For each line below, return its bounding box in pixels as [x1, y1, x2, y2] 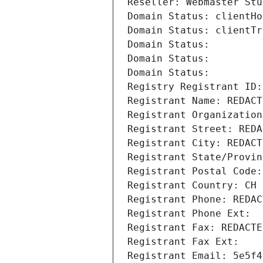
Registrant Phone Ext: [127, 208, 251, 220]
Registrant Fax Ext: [127, 236, 239, 248]
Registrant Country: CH [127, 180, 257, 191]
